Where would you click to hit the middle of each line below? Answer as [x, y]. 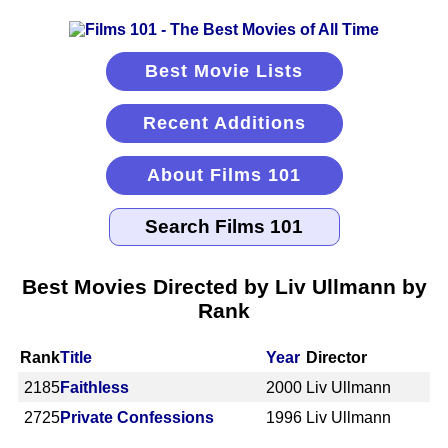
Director [337, 357]
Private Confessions [137, 417]
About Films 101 [224, 175]
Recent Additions [224, 123]
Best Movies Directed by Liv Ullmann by [224, 286]
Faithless [94, 387]
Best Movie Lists [224, 71]
